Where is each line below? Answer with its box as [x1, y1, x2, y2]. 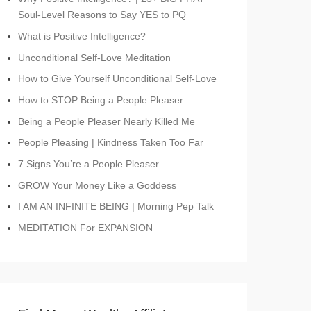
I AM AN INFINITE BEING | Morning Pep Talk [18, 201, 214, 212]
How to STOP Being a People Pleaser [18, 94, 183, 106]
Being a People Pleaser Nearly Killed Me [18, 115, 195, 127]
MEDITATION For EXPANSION [18, 222, 153, 234]
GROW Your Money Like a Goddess [18, 179, 176, 191]
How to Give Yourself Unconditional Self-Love [18, 73, 217, 85]
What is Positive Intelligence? [18, 30, 146, 42]
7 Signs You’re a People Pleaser [18, 158, 159, 169]
